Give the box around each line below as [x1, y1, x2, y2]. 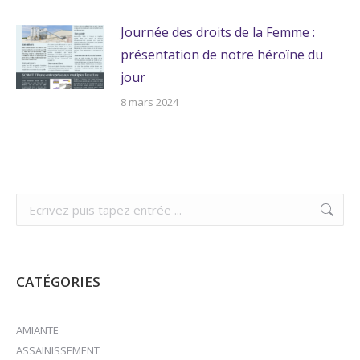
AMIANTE [16, 323, 59, 338]
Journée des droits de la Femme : [121, 23, 315, 42]
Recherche [16, 194, 68, 210]
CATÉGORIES [16, 272, 100, 292]
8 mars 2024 [121, 95, 178, 110]
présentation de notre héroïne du [121, 46, 323, 64]
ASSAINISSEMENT [16, 343, 100, 358]
